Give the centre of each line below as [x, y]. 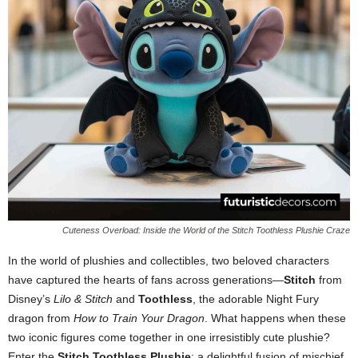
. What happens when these [275, 318]
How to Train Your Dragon [139, 318]
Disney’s [31, 299]
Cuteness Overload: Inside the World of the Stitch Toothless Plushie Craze [206, 230]
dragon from [41, 318]
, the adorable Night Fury [256, 299]
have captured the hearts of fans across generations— [146, 280]
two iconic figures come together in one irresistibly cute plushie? [169, 337]
